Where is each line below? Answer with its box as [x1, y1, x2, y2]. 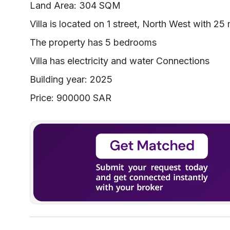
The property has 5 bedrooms [30, 37, 157, 48]
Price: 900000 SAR [30, 92, 111, 104]
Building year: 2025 [30, 74, 112, 85]
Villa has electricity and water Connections [30, 55, 209, 67]
